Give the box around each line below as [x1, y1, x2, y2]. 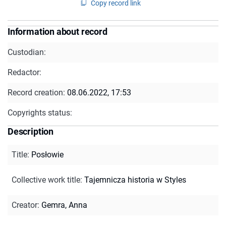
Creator [12, 200, 37, 210]
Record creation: [8, 87, 67, 97]
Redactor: [8, 67, 41, 77]
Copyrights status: [8, 107, 72, 118]
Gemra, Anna [41, 200, 87, 210]
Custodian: [8, 47, 46, 57]
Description [8, 126, 54, 137]
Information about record [8, 26, 107, 37]
